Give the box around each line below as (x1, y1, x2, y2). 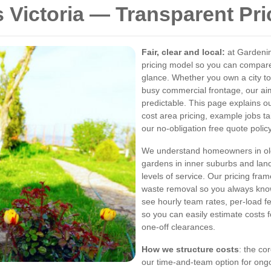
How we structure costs (142, 244, 239, 255)
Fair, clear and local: (142, 47, 225, 57)
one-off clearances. (142, 222, 215, 232)
